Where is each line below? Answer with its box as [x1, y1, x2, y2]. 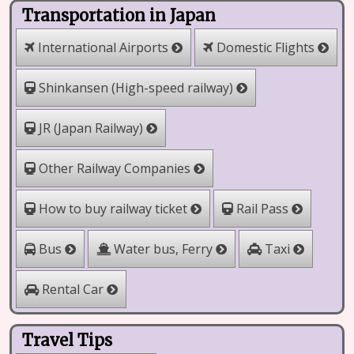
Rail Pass [232, 199, 292, 218]
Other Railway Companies [35, 159, 194, 178]
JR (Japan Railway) [35, 119, 147, 137]
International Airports [34, 38, 172, 57]
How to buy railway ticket [35, 199, 191, 218]
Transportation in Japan [21, 5, 217, 26]
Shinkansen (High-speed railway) [35, 78, 237, 97]
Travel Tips [21, 330, 113, 350]
